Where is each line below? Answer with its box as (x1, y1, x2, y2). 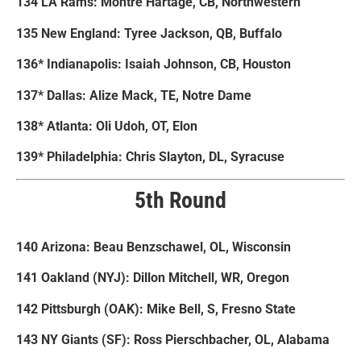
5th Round (135, 186, 226, 214)
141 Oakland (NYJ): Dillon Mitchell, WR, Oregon (16, 270, 289, 286)
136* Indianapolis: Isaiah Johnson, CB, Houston (16, 56, 291, 73)
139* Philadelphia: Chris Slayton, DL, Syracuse (16, 149, 284, 165)
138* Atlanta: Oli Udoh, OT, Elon (16, 118, 197, 134)
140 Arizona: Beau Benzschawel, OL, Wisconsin (16, 239, 291, 255)
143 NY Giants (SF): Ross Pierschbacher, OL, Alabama (16, 332, 330, 348)
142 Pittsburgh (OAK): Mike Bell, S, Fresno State (16, 301, 296, 317)
